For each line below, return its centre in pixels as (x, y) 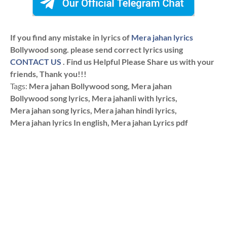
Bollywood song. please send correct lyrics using (97, 50)
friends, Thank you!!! (48, 74)
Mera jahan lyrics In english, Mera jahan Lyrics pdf (99, 123)
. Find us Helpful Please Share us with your (138, 62)
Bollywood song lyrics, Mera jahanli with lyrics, (94, 98)
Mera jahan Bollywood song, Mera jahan (100, 86)
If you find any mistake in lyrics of (71, 37)
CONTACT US (36, 62)
